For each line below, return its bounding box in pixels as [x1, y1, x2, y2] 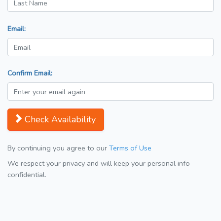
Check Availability [25, 113, 96, 126]
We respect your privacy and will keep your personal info [7, 158, 190, 169]
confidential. [7, 170, 46, 180]
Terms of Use [109, 143, 151, 153]
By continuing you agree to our [7, 143, 109, 153]
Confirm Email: [7, 68, 52, 78]
